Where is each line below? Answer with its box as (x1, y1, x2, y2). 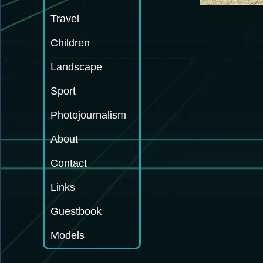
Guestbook (50, 205, 102, 217)
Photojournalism (50, 109, 126, 121)
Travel (50, 13, 79, 25)
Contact (50, 157, 87, 169)
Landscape (50, 61, 102, 73)
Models (50, 230, 85, 241)
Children (50, 37, 90, 49)
